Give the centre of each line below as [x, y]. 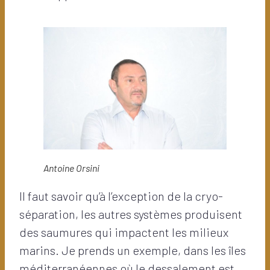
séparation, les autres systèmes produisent [131, 214]
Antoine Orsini [71, 168]
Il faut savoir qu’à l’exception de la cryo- [121, 196]
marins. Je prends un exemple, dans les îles [133, 250]
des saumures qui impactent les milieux [124, 232]
